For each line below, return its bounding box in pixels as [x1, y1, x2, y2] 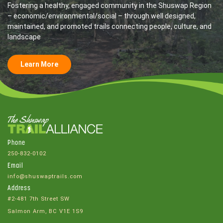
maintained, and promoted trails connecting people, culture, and [7, 22, 212, 30]
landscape [7, 32, 41, 41]
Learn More [20, 60, 58, 68]
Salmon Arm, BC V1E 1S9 [7, 208, 83, 215]
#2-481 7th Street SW [7, 196, 70, 203]
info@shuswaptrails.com [7, 173, 83, 180]
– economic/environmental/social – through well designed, [7, 11, 196, 20]
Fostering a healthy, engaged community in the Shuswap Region [7, 1, 212, 9]
